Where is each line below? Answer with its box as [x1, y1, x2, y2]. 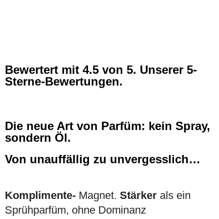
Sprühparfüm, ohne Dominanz [5, 204, 146, 216]
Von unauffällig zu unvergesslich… [5, 153, 200, 166]
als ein [160, 189, 191, 201]
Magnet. [76, 189, 120, 201]
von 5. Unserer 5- [102, 63, 197, 76]
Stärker [120, 189, 160, 201]
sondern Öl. [5, 131, 71, 144]
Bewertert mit [5, 63, 83, 76]
